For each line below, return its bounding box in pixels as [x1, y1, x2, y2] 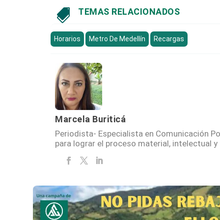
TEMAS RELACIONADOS [78, 6, 180, 17]
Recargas [154, 34, 185, 43]
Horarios [54, 34, 81, 43]
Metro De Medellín [89, 34, 146, 43]
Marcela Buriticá [55, 113, 126, 124]
